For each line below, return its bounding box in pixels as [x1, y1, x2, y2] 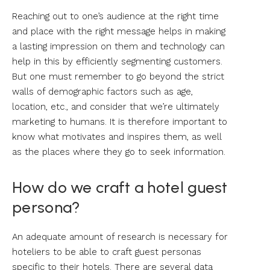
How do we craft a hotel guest [12, 177, 228, 197]
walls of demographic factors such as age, [12, 86, 193, 97]
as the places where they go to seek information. [12, 146, 225, 157]
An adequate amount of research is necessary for [12, 231, 228, 242]
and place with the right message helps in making [12, 25, 225, 37]
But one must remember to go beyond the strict [12, 71, 224, 82]
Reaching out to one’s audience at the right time [12, 10, 219, 22]
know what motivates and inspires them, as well [12, 131, 222, 142]
